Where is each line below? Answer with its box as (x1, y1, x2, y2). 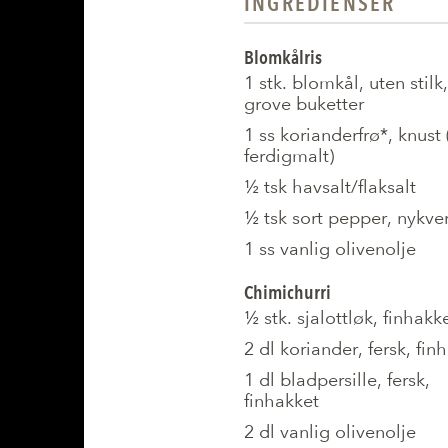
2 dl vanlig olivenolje (244, 421, 416, 442)
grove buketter (244, 93, 364, 114)
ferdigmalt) (244, 145, 334, 166)
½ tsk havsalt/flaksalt (244, 176, 416, 197)
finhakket (244, 390, 319, 411)
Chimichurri (244, 281, 331, 304)
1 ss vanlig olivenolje (244, 238, 416, 259)
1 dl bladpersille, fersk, (244, 369, 430, 390)
